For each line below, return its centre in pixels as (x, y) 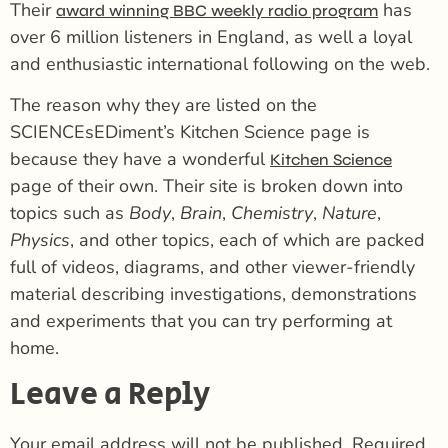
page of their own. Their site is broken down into (206, 186)
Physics (40, 240)
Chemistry (272, 213)
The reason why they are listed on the (163, 105)
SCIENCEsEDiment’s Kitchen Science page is (190, 132)
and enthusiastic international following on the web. (220, 63)
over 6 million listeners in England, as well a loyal (211, 36)
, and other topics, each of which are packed (247, 240)
